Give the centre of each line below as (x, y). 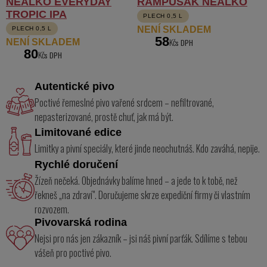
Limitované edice (78, 133)
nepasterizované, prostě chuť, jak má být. (104, 117)
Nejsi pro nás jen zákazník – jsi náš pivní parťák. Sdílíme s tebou (141, 238)
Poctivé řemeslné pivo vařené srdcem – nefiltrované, (124, 102)
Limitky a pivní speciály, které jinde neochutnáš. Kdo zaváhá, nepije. (147, 149)
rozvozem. (52, 209)
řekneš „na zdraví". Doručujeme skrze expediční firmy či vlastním (142, 195)
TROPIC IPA (36, 14)
